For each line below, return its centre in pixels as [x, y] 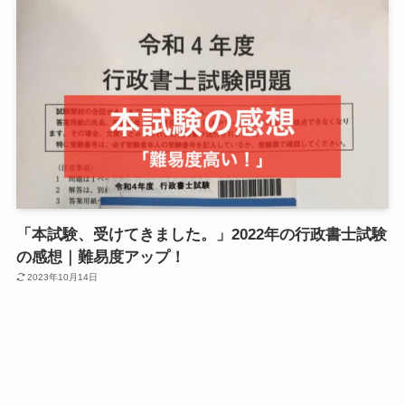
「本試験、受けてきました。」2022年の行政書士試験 [201, 235]
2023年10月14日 [63, 278]
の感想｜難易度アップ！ [100, 258]
